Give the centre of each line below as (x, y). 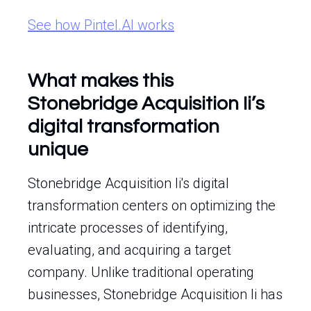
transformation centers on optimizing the (152, 205)
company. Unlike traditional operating (141, 272)
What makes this (101, 81)
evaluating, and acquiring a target (129, 250)
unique (58, 150)
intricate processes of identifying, (128, 228)
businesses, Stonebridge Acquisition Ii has (155, 294)
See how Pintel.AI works (101, 25)
